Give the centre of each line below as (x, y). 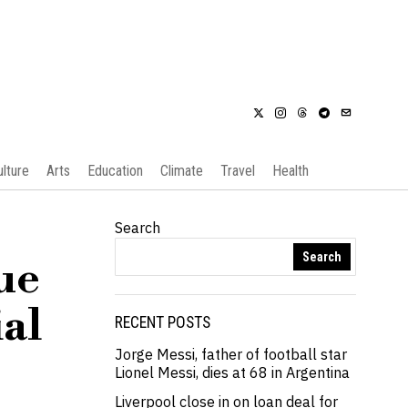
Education (115, 171)
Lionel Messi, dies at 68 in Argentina (232, 372)
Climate (181, 171)
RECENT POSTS (163, 322)
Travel (237, 171)
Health (290, 171)
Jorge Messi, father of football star (231, 354)
